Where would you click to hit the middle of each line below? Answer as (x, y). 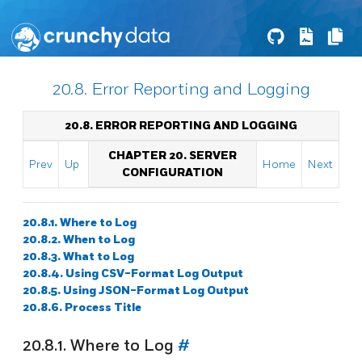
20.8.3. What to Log (78, 256)
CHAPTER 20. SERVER (173, 156)
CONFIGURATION (173, 173)
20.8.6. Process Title (82, 307)
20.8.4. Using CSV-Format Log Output (133, 273)
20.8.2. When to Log (79, 239)
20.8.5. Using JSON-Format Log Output (136, 290)
